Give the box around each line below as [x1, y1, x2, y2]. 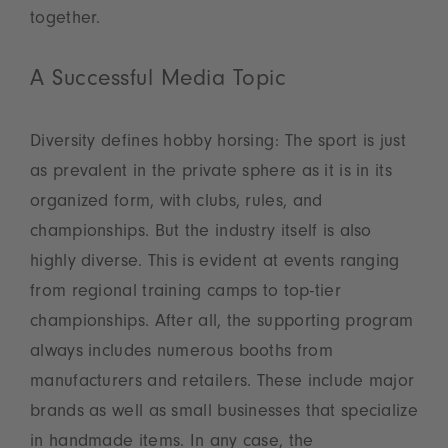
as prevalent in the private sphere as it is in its [30, 164, 392, 182]
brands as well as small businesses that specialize [30, 404, 418, 422]
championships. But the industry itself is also [30, 224, 372, 242]
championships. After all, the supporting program [30, 314, 414, 332]
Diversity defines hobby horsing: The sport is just [30, 134, 406, 152]
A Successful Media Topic [30, 70, 286, 93]
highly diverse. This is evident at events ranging [30, 254, 400, 272]
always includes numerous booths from [30, 344, 333, 362]
